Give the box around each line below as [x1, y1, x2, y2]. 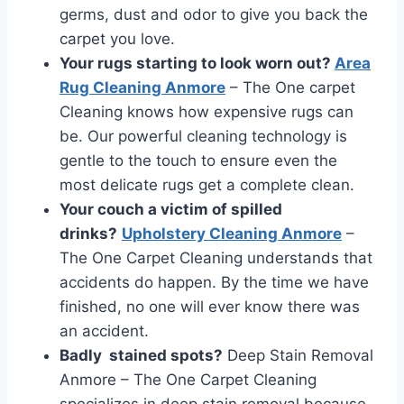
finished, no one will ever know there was [60, 298, 360, 316]
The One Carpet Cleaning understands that [60, 249, 372, 267]
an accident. [60, 322, 149, 340]
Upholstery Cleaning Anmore [122, 225, 342, 243]
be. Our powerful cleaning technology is [60, 127, 347, 145]
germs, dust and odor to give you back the [60, 5, 368, 23]
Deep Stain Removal [223, 346, 373, 364]
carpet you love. [60, 30, 175, 48]
